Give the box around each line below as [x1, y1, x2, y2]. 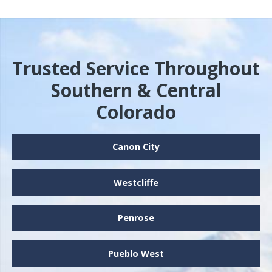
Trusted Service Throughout [12, 55, 260, 81]
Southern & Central [50, 77, 222, 103]
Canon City [112, 141, 160, 153]
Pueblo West [108, 247, 164, 259]
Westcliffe [114, 176, 158, 188]
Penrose [118, 212, 154, 224]
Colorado [96, 99, 176, 124]
